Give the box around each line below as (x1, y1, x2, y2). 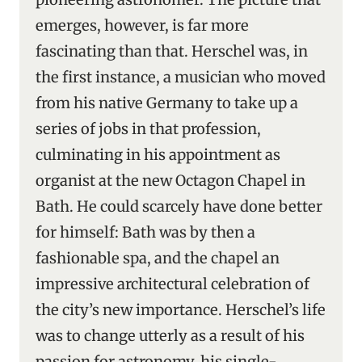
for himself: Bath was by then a (36, 223, 255, 242)
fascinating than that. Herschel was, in (36, 42, 308, 61)
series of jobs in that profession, (36, 120, 261, 138)
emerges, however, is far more (36, 16, 249, 35)
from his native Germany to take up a (36, 94, 298, 112)
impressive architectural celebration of (36, 275, 309, 293)
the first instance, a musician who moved (36, 68, 326, 86)
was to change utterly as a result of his (36, 326, 305, 345)
